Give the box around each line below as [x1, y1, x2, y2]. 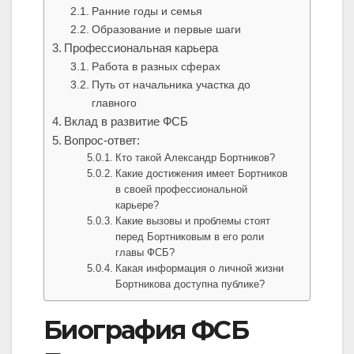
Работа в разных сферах [91, 60, 220, 73]
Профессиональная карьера [64, 41, 219, 55]
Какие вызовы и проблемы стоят [115, 215, 271, 228]
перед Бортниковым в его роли [115, 231, 265, 243]
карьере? [115, 199, 160, 212]
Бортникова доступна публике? [115, 278, 265, 291]
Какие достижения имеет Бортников [115, 168, 288, 180]
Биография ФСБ [43, 314, 249, 346]
